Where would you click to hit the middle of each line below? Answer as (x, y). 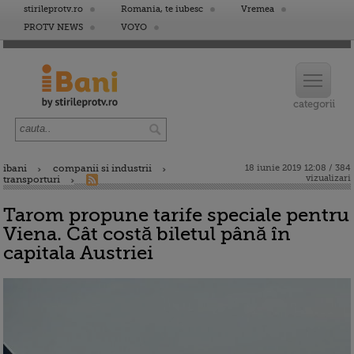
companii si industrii (102, 168)
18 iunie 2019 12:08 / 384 (298, 168)
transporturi (32, 179)
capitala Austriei (78, 253)
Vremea (258, 9)
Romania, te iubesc (162, 9)
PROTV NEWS (53, 27)
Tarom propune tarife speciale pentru (176, 215)
